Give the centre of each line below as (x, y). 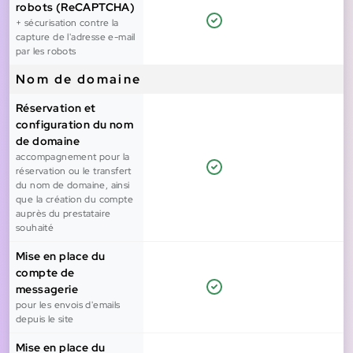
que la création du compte (74, 200)
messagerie (47, 290)
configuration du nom (75, 125)
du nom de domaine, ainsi (73, 186)
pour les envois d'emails (68, 305)
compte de (45, 273)
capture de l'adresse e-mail (76, 37)
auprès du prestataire (63, 214)
